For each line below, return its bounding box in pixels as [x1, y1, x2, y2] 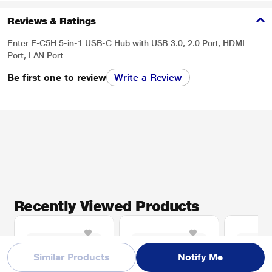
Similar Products [33, 251, 110, 263]
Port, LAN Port [7, 50, 64, 60]
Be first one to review [7, 71, 107, 83]
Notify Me [178, 251, 223, 263]
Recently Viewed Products [14, 197, 200, 215]
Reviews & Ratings [7, 15, 96, 27]
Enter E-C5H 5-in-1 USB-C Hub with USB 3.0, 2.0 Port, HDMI [7, 38, 245, 48]
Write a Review [114, 72, 183, 83]
